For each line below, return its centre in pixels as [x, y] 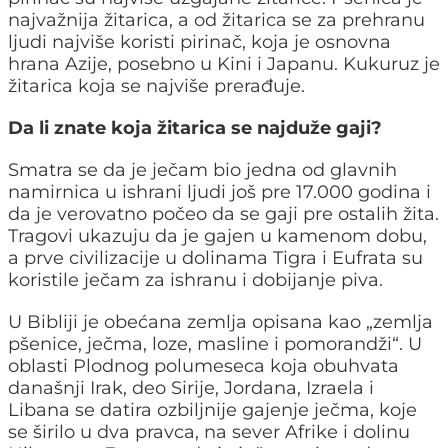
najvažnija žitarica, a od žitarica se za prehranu [216, 20]
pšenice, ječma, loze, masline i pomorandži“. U [215, 344]
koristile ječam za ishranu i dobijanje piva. [195, 280]
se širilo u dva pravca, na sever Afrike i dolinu [209, 432]
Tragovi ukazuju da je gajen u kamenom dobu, [217, 236]
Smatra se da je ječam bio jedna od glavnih [202, 170]
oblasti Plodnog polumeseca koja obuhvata [203, 366]
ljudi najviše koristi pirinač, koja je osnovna [199, 42]
